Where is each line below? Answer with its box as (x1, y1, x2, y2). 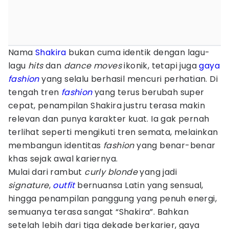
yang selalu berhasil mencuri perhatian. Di (41, 73, 218, 85)
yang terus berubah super (95, 86, 204, 98)
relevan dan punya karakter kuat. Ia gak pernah (8, 113, 210, 125)
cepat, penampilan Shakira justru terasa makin (8, 100, 205, 111)
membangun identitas (8, 140, 103, 151)
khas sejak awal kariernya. (8, 153, 118, 165)
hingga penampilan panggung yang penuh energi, (8, 193, 217, 204)
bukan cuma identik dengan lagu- (66, 47, 210, 58)
